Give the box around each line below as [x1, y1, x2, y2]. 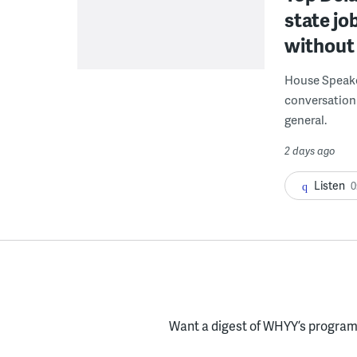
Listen [314, 177, 345, 193]
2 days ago [284, 143, 335, 158]
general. [284, 110, 327, 128]
